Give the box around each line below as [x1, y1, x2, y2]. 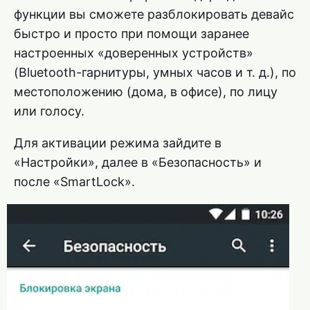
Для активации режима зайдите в [14, 135, 221, 150]
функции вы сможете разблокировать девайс [14, 6, 294, 21]
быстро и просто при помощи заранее [14, 26, 249, 41]
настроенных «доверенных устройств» [14, 45, 253, 60]
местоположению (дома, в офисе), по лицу [14, 84, 277, 99]
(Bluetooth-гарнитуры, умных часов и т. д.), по [14, 64, 296, 80]
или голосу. [14, 103, 84, 118]
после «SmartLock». [14, 174, 135, 189]
